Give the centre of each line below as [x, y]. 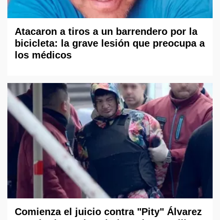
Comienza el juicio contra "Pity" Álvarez [108, 212]
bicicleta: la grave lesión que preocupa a [110, 43]
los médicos [43, 55]
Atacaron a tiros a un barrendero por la [106, 31]
